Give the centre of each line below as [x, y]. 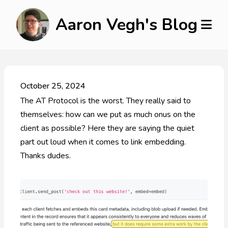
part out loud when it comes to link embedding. [103, 142]
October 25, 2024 [53, 86]
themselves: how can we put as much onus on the [108, 115]
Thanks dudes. [46, 156]
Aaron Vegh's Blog [126, 24]
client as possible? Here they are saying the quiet [107, 128]
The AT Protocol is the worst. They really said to [106, 101]
